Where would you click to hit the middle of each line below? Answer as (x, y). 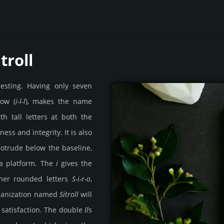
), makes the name (59, 101)
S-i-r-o (81, 179)
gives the (75, 163)
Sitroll (69, 194)
